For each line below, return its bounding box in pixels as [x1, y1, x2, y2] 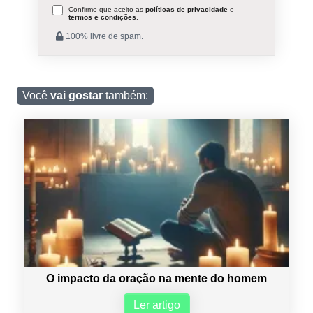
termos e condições [68, 13, 136, 21]
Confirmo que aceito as [68, 5, 145, 13]
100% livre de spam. [63, 31, 143, 41]
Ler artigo [133, 299, 180, 312]
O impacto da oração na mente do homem [46, 272, 267, 285]
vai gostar [50, 89, 103, 101]
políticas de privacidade [145, 5, 228, 13]
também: [102, 89, 148, 101]
